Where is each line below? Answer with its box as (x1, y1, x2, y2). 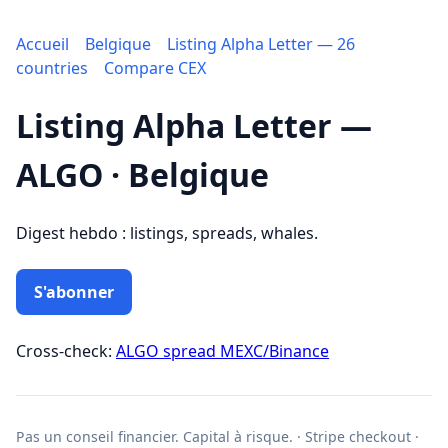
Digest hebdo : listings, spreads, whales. (16, 221, 318, 244)
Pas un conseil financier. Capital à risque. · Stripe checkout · (16, 426, 419, 446)
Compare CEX (104, 57, 206, 79)
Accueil (16, 33, 69, 55)
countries (16, 57, 88, 79)
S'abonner (34, 280, 114, 303)
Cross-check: (16, 339, 116, 362)
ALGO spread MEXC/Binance (116, 339, 329, 362)
